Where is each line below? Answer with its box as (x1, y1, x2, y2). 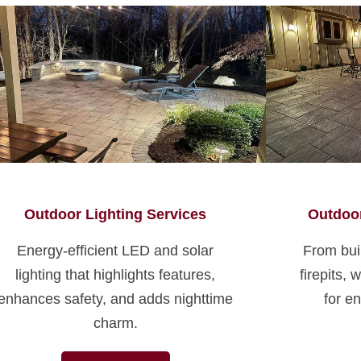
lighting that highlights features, (15, 267, 216, 284)
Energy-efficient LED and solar (17, 243, 214, 259)
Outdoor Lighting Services (24, 206, 207, 223)
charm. (93, 315, 138, 332)
